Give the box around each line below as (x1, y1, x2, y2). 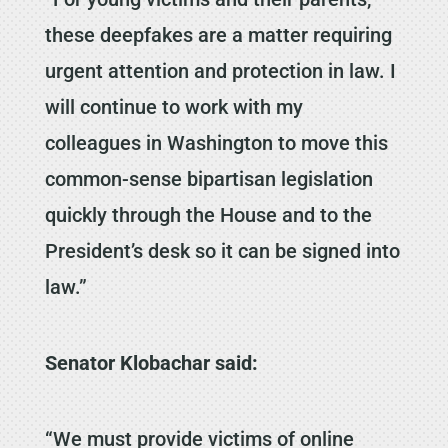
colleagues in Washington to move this (44, 130, 388, 155)
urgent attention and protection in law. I (44, 58, 396, 83)
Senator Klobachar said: (44, 350, 258, 375)
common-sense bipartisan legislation (44, 166, 373, 191)
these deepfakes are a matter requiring (44, 22, 392, 47)
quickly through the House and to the (44, 202, 372, 227)
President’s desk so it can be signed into (44, 238, 400, 263)
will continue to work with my (44, 94, 303, 119)
